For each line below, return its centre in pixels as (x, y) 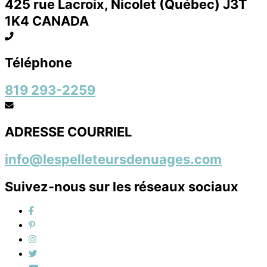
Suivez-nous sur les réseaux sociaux (122, 187)
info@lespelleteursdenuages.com (113, 159)
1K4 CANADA (47, 21)
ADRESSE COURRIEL (68, 132)
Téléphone (38, 62)
